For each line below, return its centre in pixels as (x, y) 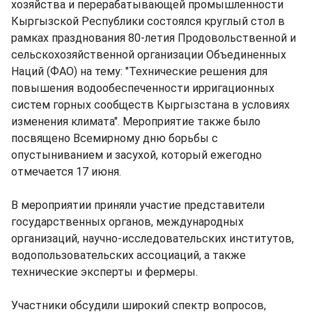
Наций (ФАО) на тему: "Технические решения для (139, 71)
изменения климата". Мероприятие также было (136, 122)
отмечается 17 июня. (66, 172)
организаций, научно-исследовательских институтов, (153, 239)
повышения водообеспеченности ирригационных (143, 88)
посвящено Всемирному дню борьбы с (115, 138)
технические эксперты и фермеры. (104, 272)
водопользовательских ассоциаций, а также (128, 255)
